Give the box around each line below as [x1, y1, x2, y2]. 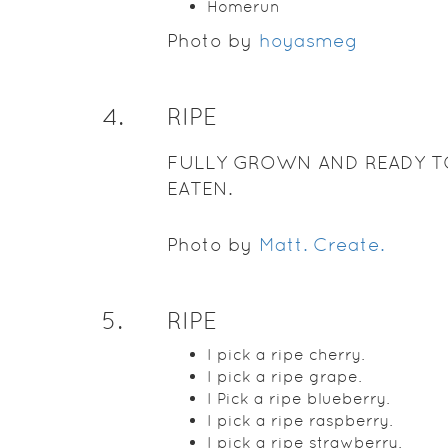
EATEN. [166, 178, 232, 199]
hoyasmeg [258, 30, 358, 51]
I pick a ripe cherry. [206, 345, 365, 364]
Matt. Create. [258, 234, 384, 255]
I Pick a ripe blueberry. [206, 389, 390, 408]
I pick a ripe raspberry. [206, 411, 393, 430]
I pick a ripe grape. [206, 367, 362, 386]
